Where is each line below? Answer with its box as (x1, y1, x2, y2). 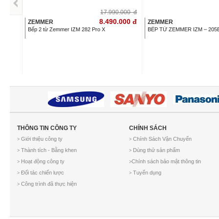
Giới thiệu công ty (20, 136, 63, 142)
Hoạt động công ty (20, 158, 65, 165)
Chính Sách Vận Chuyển (131, 136, 192, 142)
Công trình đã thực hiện (20, 181, 77, 187)
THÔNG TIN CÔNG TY (17, 125, 77, 132)
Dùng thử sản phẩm (131, 147, 180, 153)
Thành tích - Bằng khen (20, 147, 77, 153)
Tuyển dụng (131, 170, 162, 176)
